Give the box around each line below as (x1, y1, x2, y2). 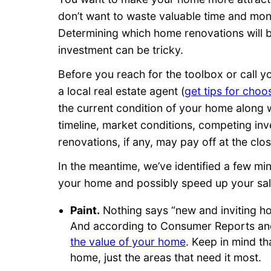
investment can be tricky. (58, 44, 183, 57)
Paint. (70, 203, 100, 217)
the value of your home (70, 235, 186, 248)
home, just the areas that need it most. (70, 250, 261, 264)
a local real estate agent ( (58, 85, 184, 98)
